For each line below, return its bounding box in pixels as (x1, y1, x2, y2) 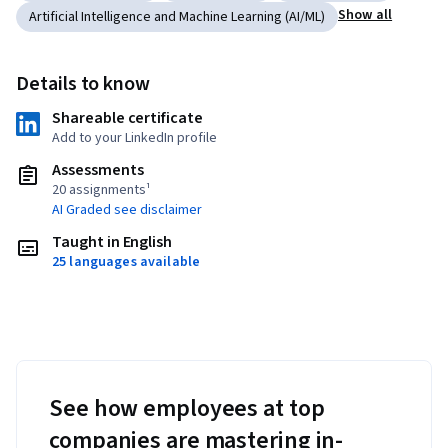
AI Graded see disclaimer (52, 200, 202, 221)
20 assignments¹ (52, 180, 151, 201)
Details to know (16, 70, 151, 99)
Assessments (52, 159, 144, 182)
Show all (338, 5, 393, 26)
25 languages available (52, 252, 201, 273)
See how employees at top (49, 391, 325, 427)
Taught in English (52, 231, 173, 254)
